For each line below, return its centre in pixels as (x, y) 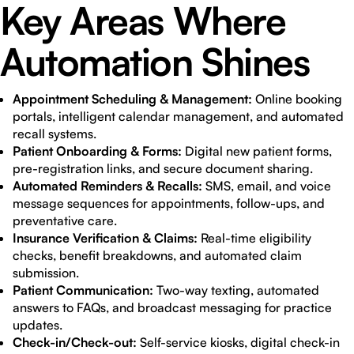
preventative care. (65, 220)
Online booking (297, 99)
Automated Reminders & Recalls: (107, 186)
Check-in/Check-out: (75, 342)
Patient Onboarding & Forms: (97, 151)
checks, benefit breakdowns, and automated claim (157, 255)
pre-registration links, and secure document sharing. (163, 168)
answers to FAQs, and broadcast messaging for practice (172, 307)
